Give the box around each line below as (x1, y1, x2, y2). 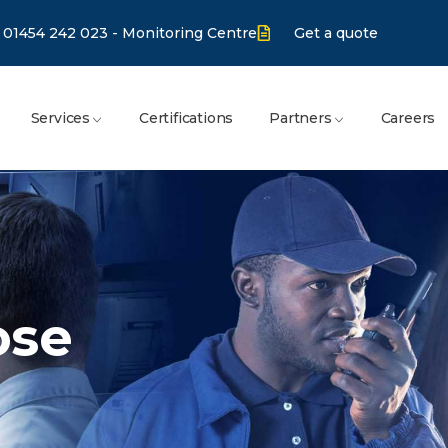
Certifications (138, 109, 234, 127)
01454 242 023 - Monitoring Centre (3, 24, 257, 42)
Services (30, 109, 90, 127)
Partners (269, 109, 332, 127)
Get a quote (294, 24, 378, 42)
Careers (380, 109, 436, 127)
